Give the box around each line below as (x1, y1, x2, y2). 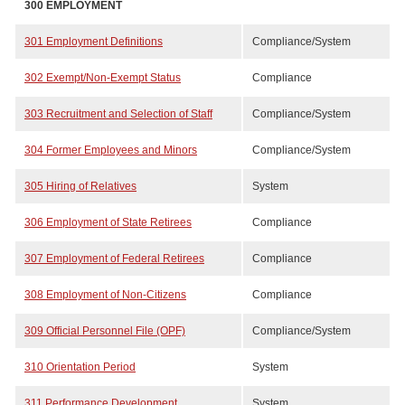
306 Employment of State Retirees (24, 216, 192, 229)
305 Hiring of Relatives (24, 180, 137, 193)
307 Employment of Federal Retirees (24, 252, 204, 265)
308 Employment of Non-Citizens (24, 288, 186, 301)
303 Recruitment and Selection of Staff (24, 108, 212, 120)
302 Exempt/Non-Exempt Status (24, 71, 181, 84)
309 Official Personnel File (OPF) (24, 325, 185, 337)
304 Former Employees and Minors (24, 144, 197, 156)
